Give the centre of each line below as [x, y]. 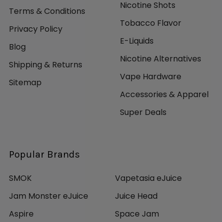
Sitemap [25, 83]
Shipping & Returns [46, 65]
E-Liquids [137, 41]
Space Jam [137, 214]
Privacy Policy [36, 29]
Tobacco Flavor [151, 23]
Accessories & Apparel [164, 95]
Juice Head [136, 196]
